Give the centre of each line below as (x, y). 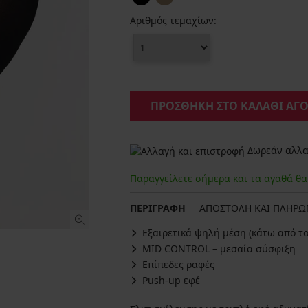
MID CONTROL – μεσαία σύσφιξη (219, 249)
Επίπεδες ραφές (178, 265)
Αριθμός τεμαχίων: (173, 20)
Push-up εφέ (171, 280)
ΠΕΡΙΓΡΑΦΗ (158, 208)
